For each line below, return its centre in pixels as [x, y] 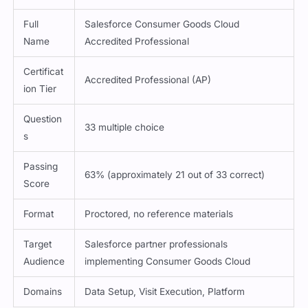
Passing [41, 167]
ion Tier [40, 89]
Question [43, 119]
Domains [43, 292]
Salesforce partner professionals [156, 244]
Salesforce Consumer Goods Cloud [162, 24]
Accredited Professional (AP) [148, 80]
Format [39, 214]
